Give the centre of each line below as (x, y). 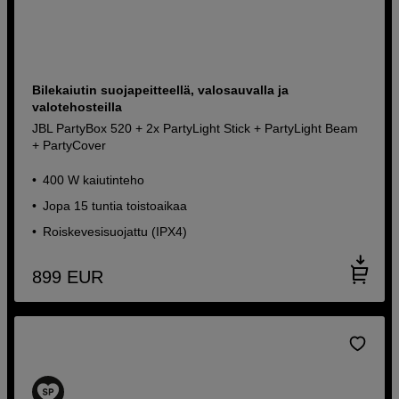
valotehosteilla (77, 106)
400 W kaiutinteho (94, 179)
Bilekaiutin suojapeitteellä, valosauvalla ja (161, 90)
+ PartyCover (69, 145)
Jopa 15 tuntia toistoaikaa (115, 205)
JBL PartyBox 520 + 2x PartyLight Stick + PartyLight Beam (195, 128)
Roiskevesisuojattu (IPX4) (115, 231)
